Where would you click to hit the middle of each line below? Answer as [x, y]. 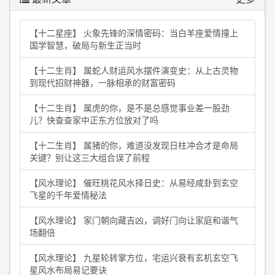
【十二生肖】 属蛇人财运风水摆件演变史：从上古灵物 [134, 70]
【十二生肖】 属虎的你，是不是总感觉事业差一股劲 [130, 107]
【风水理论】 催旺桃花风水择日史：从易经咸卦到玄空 [134, 182]
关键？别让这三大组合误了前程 [90, 157]
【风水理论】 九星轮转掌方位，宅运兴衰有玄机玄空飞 [134, 257]
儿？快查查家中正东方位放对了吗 [94, 120]
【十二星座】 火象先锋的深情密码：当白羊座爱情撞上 [134, 33]
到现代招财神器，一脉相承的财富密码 [103, 82]
